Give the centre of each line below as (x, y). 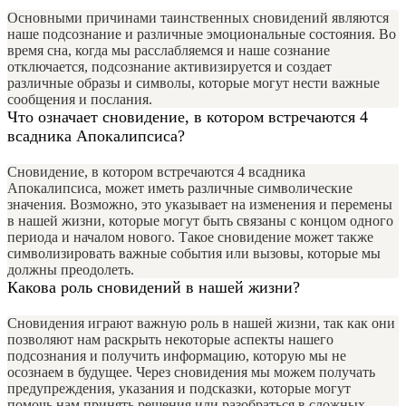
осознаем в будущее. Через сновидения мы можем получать (191, 372)
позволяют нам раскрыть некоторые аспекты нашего (170, 340)
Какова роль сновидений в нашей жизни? (154, 288)
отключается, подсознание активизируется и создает (169, 67)
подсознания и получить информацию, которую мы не (177, 356)
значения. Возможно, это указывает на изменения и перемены (200, 205)
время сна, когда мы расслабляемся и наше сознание (169, 51)
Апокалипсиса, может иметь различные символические (180, 188)
